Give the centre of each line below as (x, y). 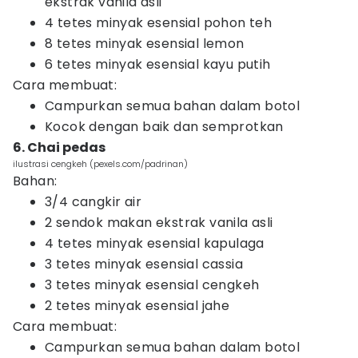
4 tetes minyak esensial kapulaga (155, 243)
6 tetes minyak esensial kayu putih (158, 64)
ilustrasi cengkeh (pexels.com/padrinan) (100, 164)
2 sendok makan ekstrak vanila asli (159, 223)
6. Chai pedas (59, 147)
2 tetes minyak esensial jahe (137, 306)
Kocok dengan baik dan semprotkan (164, 127)
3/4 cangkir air (93, 202)
